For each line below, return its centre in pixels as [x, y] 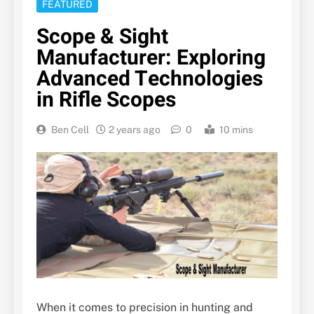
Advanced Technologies [150, 80]
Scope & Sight [102, 37]
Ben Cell [70, 130]
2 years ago [135, 130]
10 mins [236, 130]
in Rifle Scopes [106, 101]
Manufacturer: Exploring [151, 59]
